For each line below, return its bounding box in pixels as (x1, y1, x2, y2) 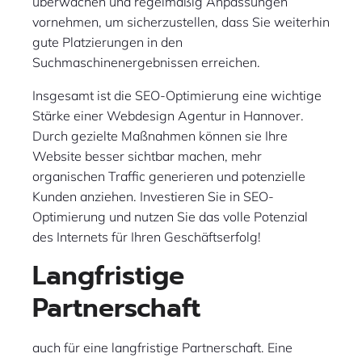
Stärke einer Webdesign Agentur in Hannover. (32, 107, 304, 124)
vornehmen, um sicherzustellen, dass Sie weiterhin (32, 14, 330, 31)
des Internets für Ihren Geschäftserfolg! (32, 229, 261, 246)
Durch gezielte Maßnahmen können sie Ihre (32, 128, 288, 145)
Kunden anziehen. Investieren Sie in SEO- (32, 188, 274, 205)
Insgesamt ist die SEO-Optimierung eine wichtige (32, 87, 322, 104)
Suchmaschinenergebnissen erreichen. (32, 54, 260, 71)
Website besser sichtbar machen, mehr (32, 148, 262, 165)
